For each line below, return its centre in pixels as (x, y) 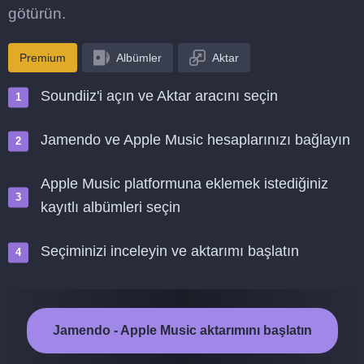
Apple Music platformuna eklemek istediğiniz (184, 184)
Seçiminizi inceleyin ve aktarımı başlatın (170, 251)
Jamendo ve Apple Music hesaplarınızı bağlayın (195, 140)
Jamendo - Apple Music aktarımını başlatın (182, 330)
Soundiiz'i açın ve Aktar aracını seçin (159, 96)
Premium (43, 58)
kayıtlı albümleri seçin (110, 207)
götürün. (37, 13)
